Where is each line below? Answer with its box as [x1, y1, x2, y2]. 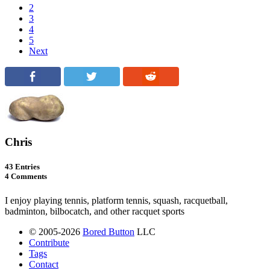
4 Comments [5, 172, 47, 181]
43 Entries [5, 162, 40, 172]
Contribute [29, 237, 69, 248]
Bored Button [83, 226, 134, 237]
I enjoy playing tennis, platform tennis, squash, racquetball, [5, 195, 228, 206]
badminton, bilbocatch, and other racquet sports [5, 206, 184, 216]
